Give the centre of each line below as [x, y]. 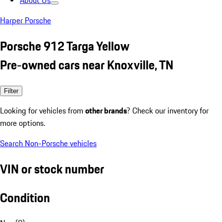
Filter [11, 91]
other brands [106, 110]
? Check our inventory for [168, 110]
